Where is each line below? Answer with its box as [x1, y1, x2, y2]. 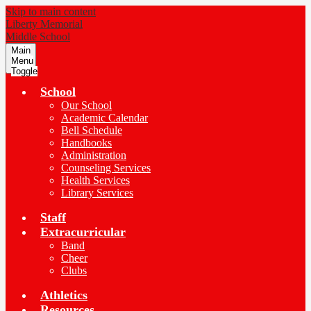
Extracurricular [40, 225, 126, 239]
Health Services [61, 174, 130, 186]
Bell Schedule [61, 124, 122, 136]
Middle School [6, 31, 70, 42]
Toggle [11, 66, 37, 76]
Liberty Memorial [6, 18, 83, 30]
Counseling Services [61, 162, 151, 174]
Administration [61, 149, 126, 161]
